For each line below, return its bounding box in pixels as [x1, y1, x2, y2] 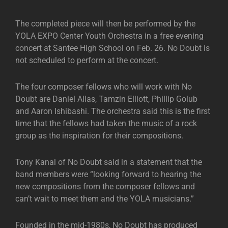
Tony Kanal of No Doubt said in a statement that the [15, 157, 202, 167]
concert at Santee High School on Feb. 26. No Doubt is [15, 43, 210, 53]
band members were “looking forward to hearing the [15, 169, 201, 179]
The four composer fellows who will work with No [15, 82, 192, 92]
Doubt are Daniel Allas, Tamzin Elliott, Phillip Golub [15, 94, 197, 104]
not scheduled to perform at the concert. [15, 55, 158, 65]
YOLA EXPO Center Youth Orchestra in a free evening [15, 31, 204, 41]
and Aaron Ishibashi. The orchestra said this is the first [15, 106, 210, 116]
